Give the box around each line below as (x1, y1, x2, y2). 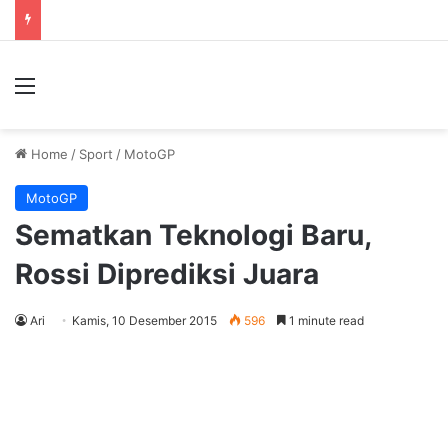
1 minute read (286, 313, 364, 328)
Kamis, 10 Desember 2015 (72, 313, 217, 328)
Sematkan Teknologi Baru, (15, 218, 371, 252)
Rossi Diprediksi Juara (15, 257, 319, 291)
